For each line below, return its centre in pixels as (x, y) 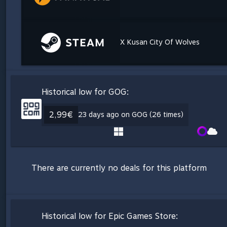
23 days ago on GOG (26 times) (131, 114)
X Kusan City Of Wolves (160, 42)
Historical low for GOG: (85, 92)
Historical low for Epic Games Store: (110, 216)
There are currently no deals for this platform (119, 168)
